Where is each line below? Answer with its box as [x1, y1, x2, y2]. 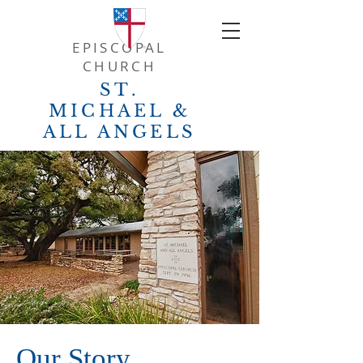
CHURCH [82, 57, 157, 75]
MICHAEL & [49, 100, 190, 122]
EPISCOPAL [72, 38, 167, 57]
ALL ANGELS [43, 122, 196, 143]
